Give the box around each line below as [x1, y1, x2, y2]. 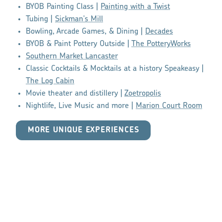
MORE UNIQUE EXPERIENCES [28, 126, 139, 135]
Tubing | [26, 15, 55, 24]
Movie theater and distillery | [26, 90, 124, 98]
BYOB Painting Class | [26, 3, 101, 11]
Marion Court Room [136, 102, 202, 111]
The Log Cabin [26, 77, 74, 86]
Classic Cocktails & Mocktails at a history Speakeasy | [26, 65, 204, 73]
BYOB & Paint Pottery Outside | [26, 40, 131, 49]
